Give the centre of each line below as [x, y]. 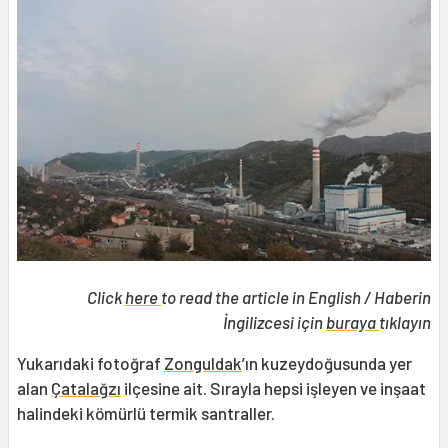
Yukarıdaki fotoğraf [90, 363]
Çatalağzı [86, 388]
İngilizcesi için [274, 322]
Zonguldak [203, 363]
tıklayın [405, 322]
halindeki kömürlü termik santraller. [149, 413]
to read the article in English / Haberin [296, 297]
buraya [352, 322]
